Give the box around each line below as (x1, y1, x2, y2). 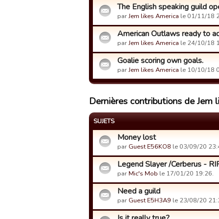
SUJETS (93, 117, 114, 126)
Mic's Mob (129, 169, 158, 178)
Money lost (117, 132, 156, 143)
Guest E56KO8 (129, 142, 171, 151)
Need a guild (117, 186, 160, 197)
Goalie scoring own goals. (117, 55, 203, 66)
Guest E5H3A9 (129, 196, 171, 205)
